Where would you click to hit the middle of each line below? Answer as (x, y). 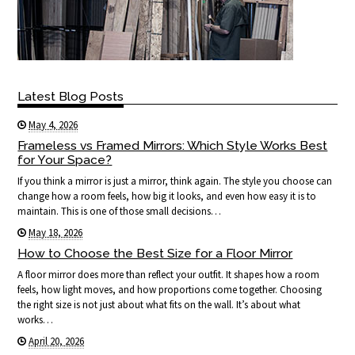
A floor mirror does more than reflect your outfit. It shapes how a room (169, 274)
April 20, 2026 (57, 341)
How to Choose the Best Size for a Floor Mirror (155, 253)
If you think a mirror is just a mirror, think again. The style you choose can (175, 181)
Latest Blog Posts (71, 96)
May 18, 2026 (56, 232)
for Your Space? (65, 159)
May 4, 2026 (53, 124)
